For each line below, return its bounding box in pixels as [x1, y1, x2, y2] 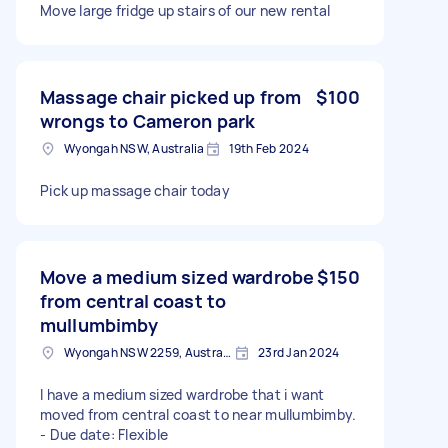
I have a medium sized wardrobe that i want [40, 384, 325, 404]
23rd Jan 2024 [258, 343, 340, 361]
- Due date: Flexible [40, 424, 168, 444]
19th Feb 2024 [228, 139, 309, 157]
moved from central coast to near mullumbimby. [40, 404, 357, 424]
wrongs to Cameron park [40, 108, 256, 133]
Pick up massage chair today [40, 180, 230, 200]
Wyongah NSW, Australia [64, 139, 205, 157]
